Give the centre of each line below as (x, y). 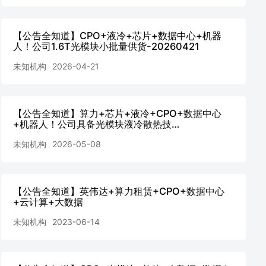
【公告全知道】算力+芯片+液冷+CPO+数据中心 (117, 113)
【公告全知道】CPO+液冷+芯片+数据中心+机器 (117, 36)
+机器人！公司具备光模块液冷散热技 (92, 124)
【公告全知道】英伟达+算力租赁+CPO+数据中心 (119, 191)
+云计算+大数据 (48, 202)
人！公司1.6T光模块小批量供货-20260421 (106, 46)
